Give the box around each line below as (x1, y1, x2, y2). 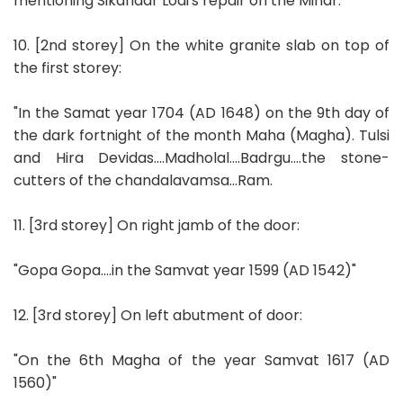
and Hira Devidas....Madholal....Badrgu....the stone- (13, 147, 390, 168)
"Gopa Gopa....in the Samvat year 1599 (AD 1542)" (13, 259, 356, 281)
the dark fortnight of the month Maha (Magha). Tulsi (13, 124, 390, 146)
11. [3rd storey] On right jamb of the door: (13, 214, 300, 236)
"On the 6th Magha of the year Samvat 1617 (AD (13, 349, 390, 371)
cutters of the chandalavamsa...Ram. (13, 169, 273, 191)
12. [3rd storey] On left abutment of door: (13, 304, 302, 326)
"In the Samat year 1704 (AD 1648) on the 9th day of (13, 102, 390, 123)
